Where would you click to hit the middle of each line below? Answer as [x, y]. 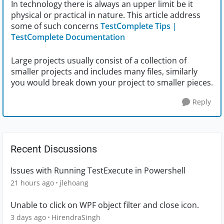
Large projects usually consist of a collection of [99, 61]
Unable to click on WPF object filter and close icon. [105, 205]
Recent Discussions [54, 149]
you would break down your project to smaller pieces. [112, 83]
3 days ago [28, 217]
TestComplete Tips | [139, 26]
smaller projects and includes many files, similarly [104, 72]
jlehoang [74, 183]
